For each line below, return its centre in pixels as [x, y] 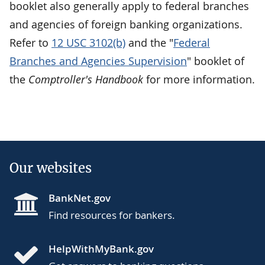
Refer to [30, 42]
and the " [149, 42]
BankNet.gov [80, 198]
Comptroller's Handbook [86, 79]
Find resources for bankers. [112, 215]
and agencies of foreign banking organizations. [126, 24]
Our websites [51, 168]
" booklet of [216, 61]
